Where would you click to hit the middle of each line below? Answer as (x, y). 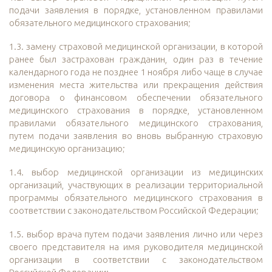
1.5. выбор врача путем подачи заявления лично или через (136, 234)
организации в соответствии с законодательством (136, 260)
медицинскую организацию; (67, 149)
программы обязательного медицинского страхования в (136, 198)
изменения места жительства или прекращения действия (136, 85)
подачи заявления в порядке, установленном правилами (136, 10)
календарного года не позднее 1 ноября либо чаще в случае (136, 72)
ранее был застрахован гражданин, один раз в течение (136, 59)
